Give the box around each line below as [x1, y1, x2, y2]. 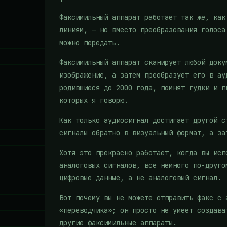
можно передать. [59, 38, 120, 47]
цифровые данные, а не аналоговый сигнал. [59, 173, 221, 182]
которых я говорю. [59, 96, 128, 105]
